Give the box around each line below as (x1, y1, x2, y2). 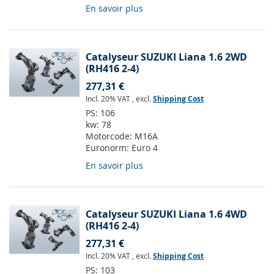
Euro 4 (131, 142, 158, 154)
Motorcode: (86, 130, 135, 143)
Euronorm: (86, 142, 131, 154)
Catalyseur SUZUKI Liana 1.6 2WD (86, 50, 247, 64)
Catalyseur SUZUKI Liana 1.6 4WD (86, 207, 247, 221)
